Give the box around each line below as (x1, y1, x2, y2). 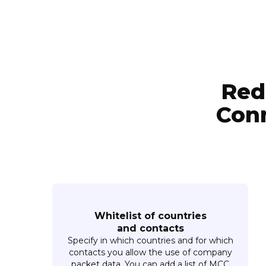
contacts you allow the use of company (68, 246, 232, 258)
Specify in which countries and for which (67, 235, 233, 246)
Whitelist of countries (94, 210, 207, 221)
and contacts (116, 222, 184, 234)
